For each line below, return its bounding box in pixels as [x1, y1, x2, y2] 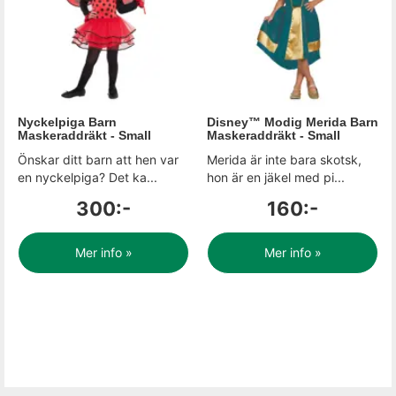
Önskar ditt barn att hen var [18, 152, 179, 167]
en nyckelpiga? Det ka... [18, 170, 157, 185]
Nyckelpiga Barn [18, 115, 117, 129]
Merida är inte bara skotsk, [207, 152, 362, 167]
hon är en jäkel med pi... [207, 170, 345, 185]
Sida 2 [18, 301, 67, 320]
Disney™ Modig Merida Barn [207, 115, 378, 129]
